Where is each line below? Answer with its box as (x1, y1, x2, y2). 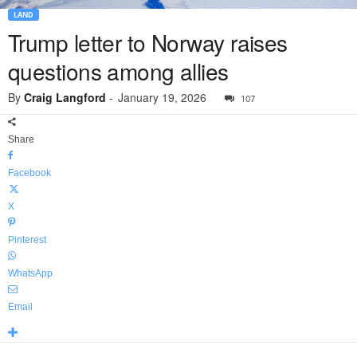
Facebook (8, 167, 51, 179)
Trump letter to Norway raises (8, 26, 288, 59)
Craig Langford (24, 89, 106, 106)
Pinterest (8, 234, 46, 246)
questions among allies (8, 55, 229, 88)
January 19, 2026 (118, 89, 206, 106)
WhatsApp (8, 268, 53, 280)
